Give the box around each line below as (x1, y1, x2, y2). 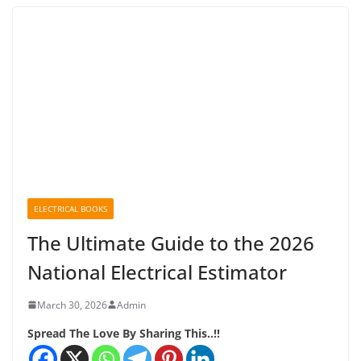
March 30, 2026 (37, 297, 107, 312)
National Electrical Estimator (27, 258, 287, 285)
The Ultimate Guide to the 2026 (27, 229, 314, 256)
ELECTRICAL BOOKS (34, 202, 107, 214)
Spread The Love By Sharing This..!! (27, 325, 220, 341)
